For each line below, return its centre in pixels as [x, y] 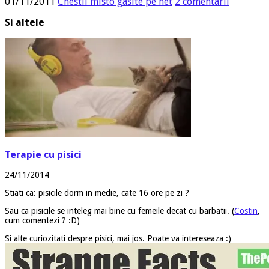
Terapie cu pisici [43, 154]
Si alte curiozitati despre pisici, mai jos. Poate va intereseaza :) [118, 239]
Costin [246, 211]
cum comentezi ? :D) [42, 221]
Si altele [25, 23]
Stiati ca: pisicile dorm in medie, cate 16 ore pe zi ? [97, 193]
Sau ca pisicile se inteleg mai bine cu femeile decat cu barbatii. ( [119, 211]
